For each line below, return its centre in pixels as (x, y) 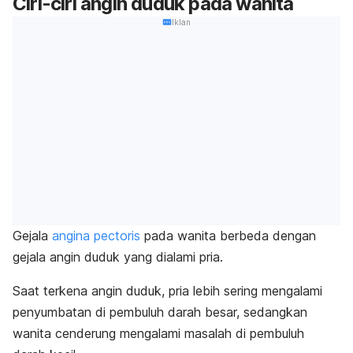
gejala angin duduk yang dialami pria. (118, 257)
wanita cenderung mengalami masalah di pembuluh (158, 334)
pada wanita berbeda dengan (228, 236)
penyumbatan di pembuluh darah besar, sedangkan (160, 312)
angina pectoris (96, 236)
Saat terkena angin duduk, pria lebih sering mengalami (167, 291)
